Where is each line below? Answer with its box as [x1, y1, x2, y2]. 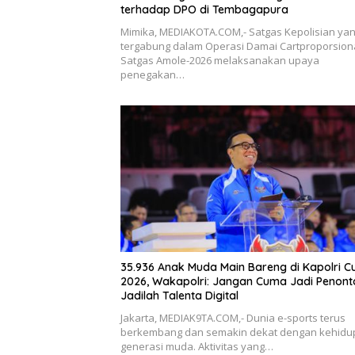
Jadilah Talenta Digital [120, 288, 239, 303]
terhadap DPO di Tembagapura [120, 2, 288, 17]
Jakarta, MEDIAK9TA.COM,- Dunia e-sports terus [120, 311, 345, 326]
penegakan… [120, 67, 185, 82]
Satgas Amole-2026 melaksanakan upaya [120, 52, 319, 67]
